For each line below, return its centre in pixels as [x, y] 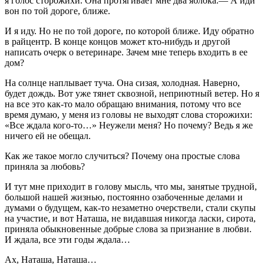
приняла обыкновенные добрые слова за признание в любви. [128, 229]
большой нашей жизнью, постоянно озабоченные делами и [124, 197]
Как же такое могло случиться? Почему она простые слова [122, 156]
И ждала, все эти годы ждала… [67, 239]
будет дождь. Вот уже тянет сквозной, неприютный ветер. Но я [132, 93]
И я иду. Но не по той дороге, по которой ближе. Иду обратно [129, 31]
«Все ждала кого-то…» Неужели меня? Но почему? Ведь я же [129, 125]
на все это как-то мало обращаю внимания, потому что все [123, 104]
